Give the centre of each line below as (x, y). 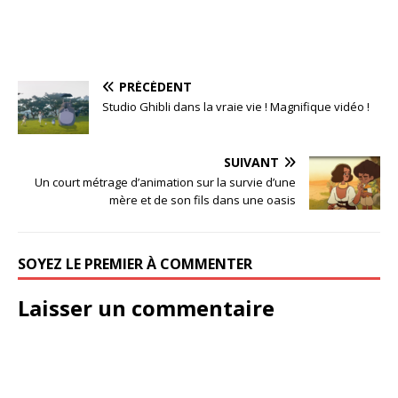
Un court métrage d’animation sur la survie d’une (165, 182)
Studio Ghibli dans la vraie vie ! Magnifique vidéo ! (236, 106)
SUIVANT (251, 162)
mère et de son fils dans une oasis (203, 199)
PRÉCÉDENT (155, 86)
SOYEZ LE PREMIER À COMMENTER (135, 263)
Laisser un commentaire (146, 307)
